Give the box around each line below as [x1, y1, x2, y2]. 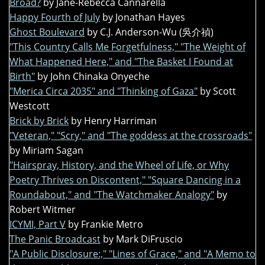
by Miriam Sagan [9, 144, 83, 157]
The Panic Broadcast [9, 232, 101, 246]
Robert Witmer [9, 203, 76, 216]
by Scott [200, 85, 236, 98]
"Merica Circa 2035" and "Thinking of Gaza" [9, 85, 198, 98]
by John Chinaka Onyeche [37, 70, 150, 83]
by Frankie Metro [68, 218, 143, 231]
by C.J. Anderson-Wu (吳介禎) [87, 25, 214, 39]
